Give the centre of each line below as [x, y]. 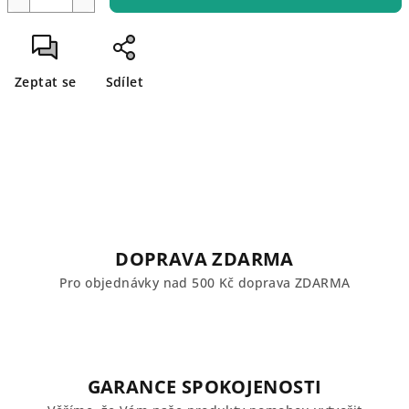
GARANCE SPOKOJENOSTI [204, 386]
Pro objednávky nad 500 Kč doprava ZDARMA [204, 282]
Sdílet [125, 81]
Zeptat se [46, 81]
